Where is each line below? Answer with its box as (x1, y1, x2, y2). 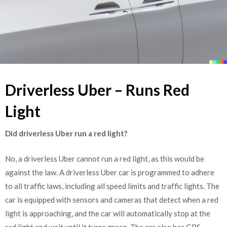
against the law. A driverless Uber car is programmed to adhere (5, 167, 214, 177)
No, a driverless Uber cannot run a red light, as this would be (5, 154, 204, 163)
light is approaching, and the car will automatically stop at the (5, 208, 210, 218)
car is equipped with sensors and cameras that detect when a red (5, 195, 218, 204)
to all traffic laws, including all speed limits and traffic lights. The (5, 181, 219, 191)
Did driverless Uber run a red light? (5, 129, 127, 138)
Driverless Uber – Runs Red (5, 81, 190, 99)
